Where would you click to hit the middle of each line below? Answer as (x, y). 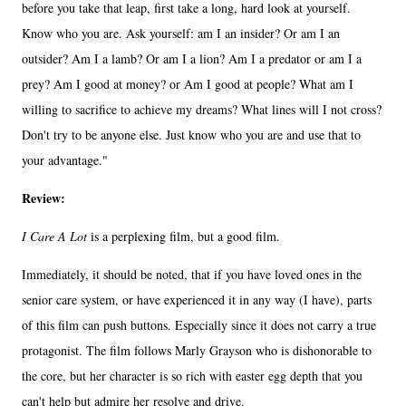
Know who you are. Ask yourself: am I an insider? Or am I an (181, 33)
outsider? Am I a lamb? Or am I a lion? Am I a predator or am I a (192, 58)
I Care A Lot (56, 236)
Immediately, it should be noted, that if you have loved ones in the (192, 274)
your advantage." (65, 159)
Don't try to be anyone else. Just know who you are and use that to (191, 134)
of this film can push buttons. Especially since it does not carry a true (199, 324)
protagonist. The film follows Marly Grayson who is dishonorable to (197, 350)
